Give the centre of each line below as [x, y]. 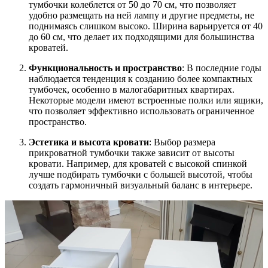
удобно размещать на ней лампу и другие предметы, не [141, 15]
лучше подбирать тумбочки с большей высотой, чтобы [141, 174]
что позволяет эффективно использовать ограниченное [141, 111]
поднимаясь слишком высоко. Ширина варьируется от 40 [146, 26]
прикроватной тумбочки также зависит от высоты [132, 153]
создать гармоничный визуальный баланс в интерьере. [141, 185]
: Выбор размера [182, 142]
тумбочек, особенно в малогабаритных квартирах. [132, 89]
